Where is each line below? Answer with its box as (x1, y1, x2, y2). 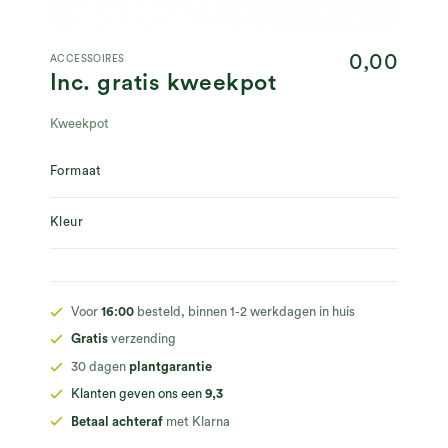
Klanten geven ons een (71, 387, 205, 401)
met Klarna (163, 414, 230, 428)
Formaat (50, 164, 102, 177)
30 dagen (71, 359, 129, 373)
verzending (108, 332, 176, 346)
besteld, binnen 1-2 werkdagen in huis (134, 305, 355, 318)
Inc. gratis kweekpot (50, 71, 277, 94)
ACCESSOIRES (50, 54, 125, 64)
